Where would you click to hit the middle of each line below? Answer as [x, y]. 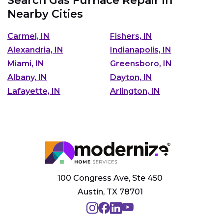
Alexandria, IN [35, 50]
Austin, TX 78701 [110, 192]
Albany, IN [27, 77]
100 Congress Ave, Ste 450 [110, 178]
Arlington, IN [135, 91]
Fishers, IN [131, 36]
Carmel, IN [28, 36]
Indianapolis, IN [141, 50]
